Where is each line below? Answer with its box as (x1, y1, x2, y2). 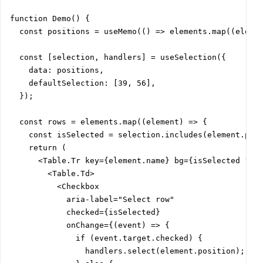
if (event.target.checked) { (10, 234, 203, 243)
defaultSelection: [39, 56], (10, 79, 156, 88)
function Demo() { (10, 14, 90, 23)
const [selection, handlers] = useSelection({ (10, 53, 226, 62)
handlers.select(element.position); (10, 247, 245, 256)
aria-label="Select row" (10, 195, 174, 204)
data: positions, (10, 66, 104, 75)
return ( (10, 143, 66, 153)
